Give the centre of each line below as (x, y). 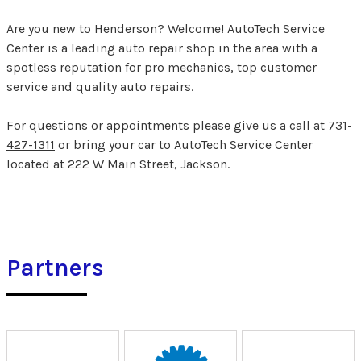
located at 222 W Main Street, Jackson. (118, 164)
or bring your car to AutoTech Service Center (184, 145)
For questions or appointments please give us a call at (167, 126)
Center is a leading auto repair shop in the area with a (162, 48)
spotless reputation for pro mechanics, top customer (162, 68)
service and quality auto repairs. (100, 87)
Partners (56, 268)
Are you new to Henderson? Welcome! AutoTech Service (166, 29)
